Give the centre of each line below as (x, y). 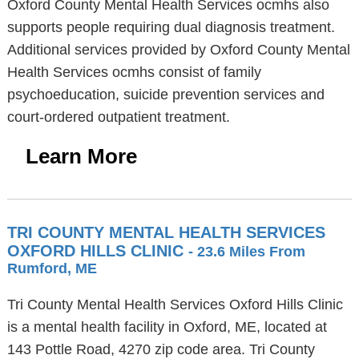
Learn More (81, 156)
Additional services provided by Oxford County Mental (178, 50)
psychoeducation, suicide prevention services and (165, 95)
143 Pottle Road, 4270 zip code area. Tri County (161, 349)
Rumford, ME (52, 268)
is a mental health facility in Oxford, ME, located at (167, 327)
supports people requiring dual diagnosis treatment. (171, 27)
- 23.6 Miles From (246, 252)
